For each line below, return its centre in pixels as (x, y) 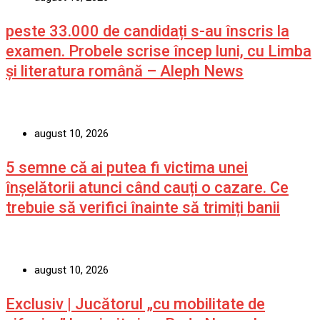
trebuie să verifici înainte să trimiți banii (143, 207)
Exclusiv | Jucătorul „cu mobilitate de (135, 304)
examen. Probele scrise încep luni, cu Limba (159, 51)
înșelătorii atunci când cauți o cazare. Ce (147, 187)
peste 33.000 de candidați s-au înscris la (147, 31)
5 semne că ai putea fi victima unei (127, 167)
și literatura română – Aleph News (125, 71)
